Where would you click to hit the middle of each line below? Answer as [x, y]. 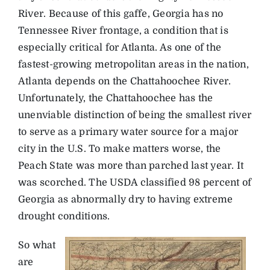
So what [37, 245]
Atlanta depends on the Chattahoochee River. [124, 81]
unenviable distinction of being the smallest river [134, 115]
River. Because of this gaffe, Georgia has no [121, 14]
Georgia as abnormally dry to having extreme [125, 199]
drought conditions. [64, 216]
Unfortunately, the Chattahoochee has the [115, 98]
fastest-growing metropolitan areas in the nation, [133, 64]
